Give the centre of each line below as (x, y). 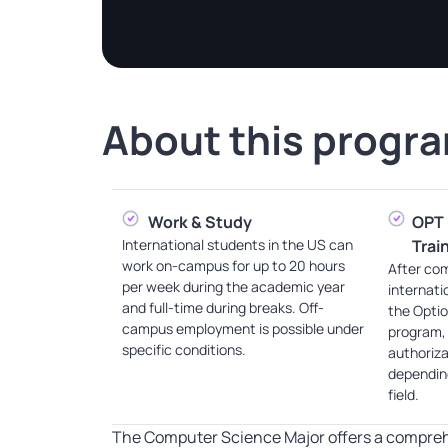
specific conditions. (184, 350)
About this (203, 140)
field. (403, 395)
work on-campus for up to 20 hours (233, 266)
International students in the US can (237, 245)
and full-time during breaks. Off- (223, 308)
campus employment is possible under (243, 329)
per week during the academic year (233, 287)
